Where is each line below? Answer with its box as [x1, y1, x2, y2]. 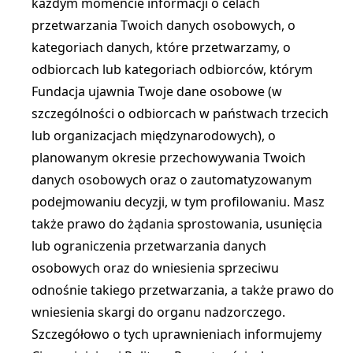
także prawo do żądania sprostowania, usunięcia [32, 215, 322, 232]
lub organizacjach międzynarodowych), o [32, 127, 276, 144]
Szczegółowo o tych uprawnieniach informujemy [32, 325, 321, 343]
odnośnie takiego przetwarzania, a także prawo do [32, 281, 334, 299]
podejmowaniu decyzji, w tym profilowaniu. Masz [32, 193, 325, 210]
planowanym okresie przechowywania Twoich [32, 149, 306, 166]
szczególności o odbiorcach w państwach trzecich [32, 105, 329, 122]
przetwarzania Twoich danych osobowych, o [32, 17, 295, 34]
